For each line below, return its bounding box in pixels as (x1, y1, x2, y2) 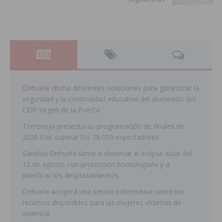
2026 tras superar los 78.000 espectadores (22, 132, 159, 142)
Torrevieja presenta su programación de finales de (22, 121, 184, 131)
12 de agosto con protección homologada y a (22, 160, 169, 169)
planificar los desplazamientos (22, 170, 119, 180)
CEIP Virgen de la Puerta (22, 105, 100, 115)
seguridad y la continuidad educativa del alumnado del (22, 94, 195, 104)
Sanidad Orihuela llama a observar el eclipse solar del (22, 149, 192, 159)
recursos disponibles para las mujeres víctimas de (22, 198, 181, 208)
